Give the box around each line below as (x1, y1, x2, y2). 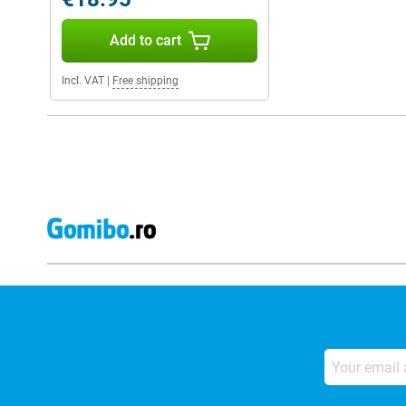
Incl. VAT (62, 74, 104, 88)
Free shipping (112, 74, 179, 88)
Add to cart (109, 32, 181, 50)
